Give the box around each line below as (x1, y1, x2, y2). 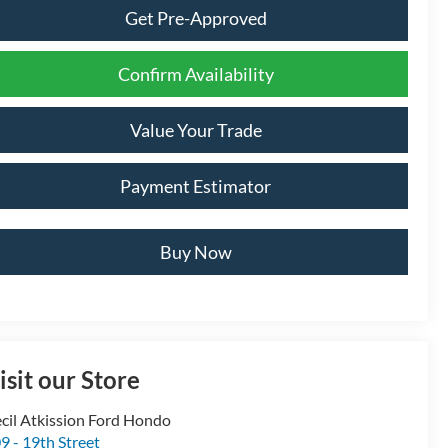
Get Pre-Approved (124, 6, 267, 29)
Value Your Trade (129, 118, 262, 141)
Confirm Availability (117, 62, 274, 85)
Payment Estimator (120, 174, 271, 197)
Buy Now (159, 240, 232, 263)
